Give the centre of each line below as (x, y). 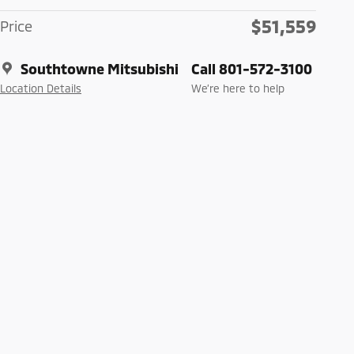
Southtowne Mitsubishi (100, 69)
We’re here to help (238, 88)
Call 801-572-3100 (252, 69)
